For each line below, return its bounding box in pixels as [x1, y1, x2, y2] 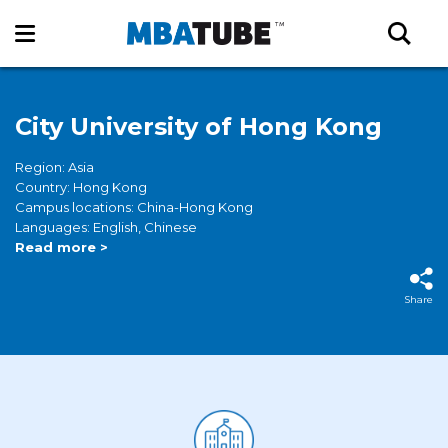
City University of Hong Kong [15, 112, 382, 141]
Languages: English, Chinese [15, 219, 197, 235]
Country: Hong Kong [15, 179, 147, 195]
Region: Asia [15, 159, 94, 175]
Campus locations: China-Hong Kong [15, 199, 253, 215]
